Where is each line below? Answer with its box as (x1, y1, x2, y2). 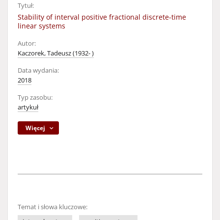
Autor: (18, 39, 36, 48)
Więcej (26, 124, 46, 132)
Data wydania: (18, 66, 59, 75)
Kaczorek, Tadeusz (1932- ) (18, 49, 94, 57)
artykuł (18, 103, 38, 111)
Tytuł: (18, 1, 34, 10)
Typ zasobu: (18, 93, 53, 102)
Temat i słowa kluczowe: (18, 203, 87, 211)
